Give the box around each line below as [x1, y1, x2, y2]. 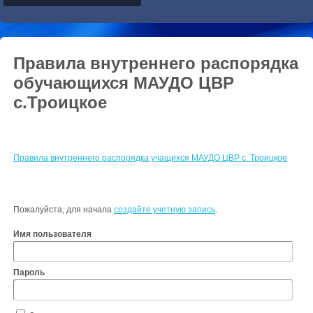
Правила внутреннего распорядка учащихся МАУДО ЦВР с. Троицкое [13, 153, 287, 163]
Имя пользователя [13, 229, 92, 239]
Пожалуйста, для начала [13, 205, 114, 214]
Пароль [13, 268, 45, 277]
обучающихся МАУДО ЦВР [13, 73, 234, 92]
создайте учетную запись [114, 205, 215, 214]
